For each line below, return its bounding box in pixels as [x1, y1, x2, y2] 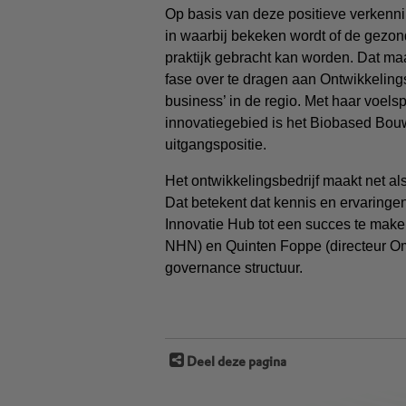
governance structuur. [165, 260, 306, 275]
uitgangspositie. [165, 137, 270, 152]
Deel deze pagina [187, 353, 286, 370]
